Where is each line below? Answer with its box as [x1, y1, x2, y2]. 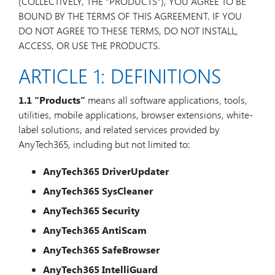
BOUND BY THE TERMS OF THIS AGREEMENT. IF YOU [18, 9, 242, 22]
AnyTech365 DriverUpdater [43, 165, 169, 177]
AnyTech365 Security [43, 204, 140, 217]
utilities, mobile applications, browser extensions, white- [18, 108, 253, 121]
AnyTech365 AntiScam [43, 223, 147, 236]
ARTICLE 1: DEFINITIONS [18, 62, 221, 88]
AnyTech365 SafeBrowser [43, 243, 160, 256]
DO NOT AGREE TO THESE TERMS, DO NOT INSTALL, [18, 24, 238, 37]
